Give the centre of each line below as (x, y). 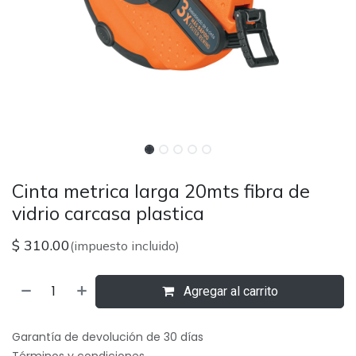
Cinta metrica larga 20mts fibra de (161, 191)
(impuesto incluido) (125, 246)
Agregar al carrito (229, 291)
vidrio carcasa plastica (108, 213)
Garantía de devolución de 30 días (108, 337)
